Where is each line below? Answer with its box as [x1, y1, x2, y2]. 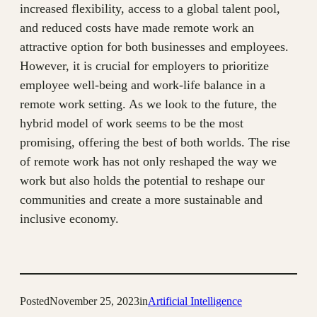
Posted [20, 295, 50, 308]
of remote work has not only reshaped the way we [20, 154, 277, 169]
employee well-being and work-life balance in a [20, 78, 265, 93]
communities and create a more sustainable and [20, 192, 263, 207]
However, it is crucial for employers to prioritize [20, 59, 269, 74]
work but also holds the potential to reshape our [20, 173, 265, 188]
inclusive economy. [20, 212, 119, 226]
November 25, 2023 [50, 295, 139, 308]
